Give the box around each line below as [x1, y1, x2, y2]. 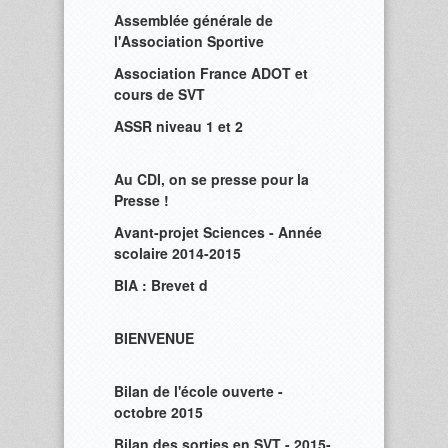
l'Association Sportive [114, 31, 264, 51]
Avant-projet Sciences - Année [114, 222, 322, 242]
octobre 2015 [114, 402, 203, 422]
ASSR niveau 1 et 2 [114, 116, 243, 136]
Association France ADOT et [114, 63, 308, 83]
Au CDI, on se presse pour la [114, 169, 309, 189]
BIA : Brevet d [114, 275, 208, 295]
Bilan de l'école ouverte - [114, 381, 283, 401]
